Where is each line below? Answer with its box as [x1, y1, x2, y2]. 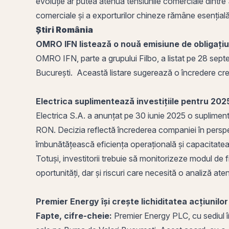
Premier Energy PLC [114, 211, 188, 221]
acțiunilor [187, 196, 228, 207]
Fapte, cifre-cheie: [36, 211, 112, 221]
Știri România [36, 25, 93, 35]
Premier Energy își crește [36, 196, 141, 207]
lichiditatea [141, 196, 187, 207]
